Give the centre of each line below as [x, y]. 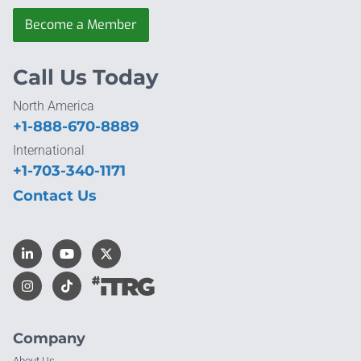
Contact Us [55, 196]
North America [54, 106]
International [49, 151]
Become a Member [81, 25]
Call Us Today [86, 78]
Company [49, 339]
